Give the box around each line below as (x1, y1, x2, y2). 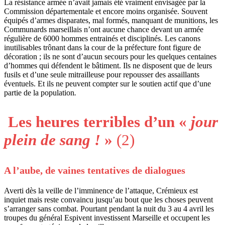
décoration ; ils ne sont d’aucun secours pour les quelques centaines (4, 52, 216, 61)
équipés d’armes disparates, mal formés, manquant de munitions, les (4, 16, 218, 25)
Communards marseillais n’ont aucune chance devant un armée (4, 25, 203, 34)
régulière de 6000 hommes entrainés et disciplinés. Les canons (4, 34, 200, 43)
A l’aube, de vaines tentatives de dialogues (4, 164, 185, 176)
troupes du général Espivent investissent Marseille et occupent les (4, 213, 210, 222)
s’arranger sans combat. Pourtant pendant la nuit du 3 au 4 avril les (4, 204, 214, 213)
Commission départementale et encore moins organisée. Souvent (4, 7, 207, 16)
